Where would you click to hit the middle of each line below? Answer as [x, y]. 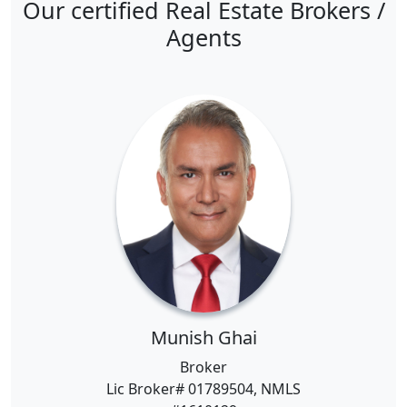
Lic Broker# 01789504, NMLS [203, 389]
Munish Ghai [203, 338]
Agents [203, 37]
